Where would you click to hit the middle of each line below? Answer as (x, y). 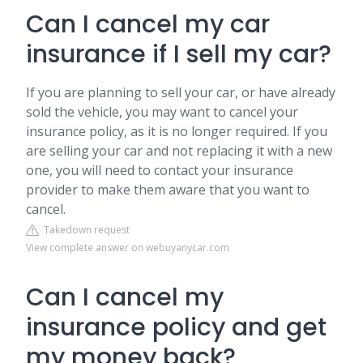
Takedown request (84, 230)
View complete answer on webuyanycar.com (128, 248)
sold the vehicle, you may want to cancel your (162, 112)
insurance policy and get (176, 327)
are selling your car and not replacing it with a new (179, 151)
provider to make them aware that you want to (168, 190)
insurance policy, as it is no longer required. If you (177, 131)
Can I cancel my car (148, 24)
